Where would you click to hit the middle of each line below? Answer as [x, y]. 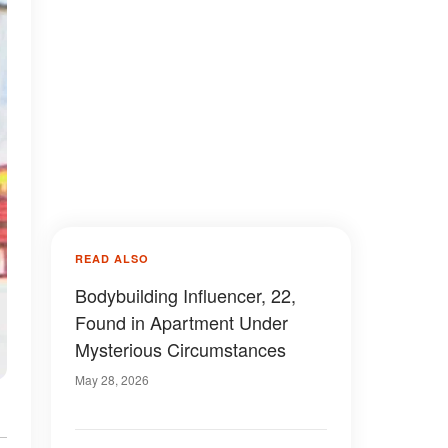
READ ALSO [112, 258]
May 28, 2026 [112, 379]
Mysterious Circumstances [180, 349]
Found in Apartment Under [181, 322]
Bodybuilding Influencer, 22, [185, 295]
